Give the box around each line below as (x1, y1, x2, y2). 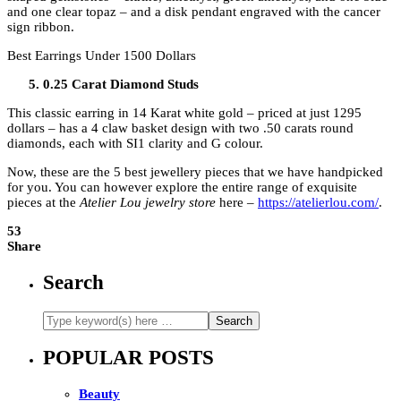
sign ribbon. (7, 20, 74, 35)
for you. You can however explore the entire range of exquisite (7, 180, 357, 195)
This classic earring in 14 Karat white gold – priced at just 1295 (7, 106, 362, 121)
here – (216, 195, 258, 210)
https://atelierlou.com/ (258, 195, 379, 210)
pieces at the (7, 195, 80, 210)
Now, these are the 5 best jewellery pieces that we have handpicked (7, 165, 383, 180)
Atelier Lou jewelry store (80, 195, 216, 210)
